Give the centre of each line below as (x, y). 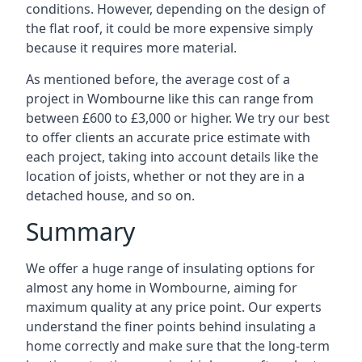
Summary (80, 232)
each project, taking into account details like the (172, 157)
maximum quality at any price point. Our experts (174, 307)
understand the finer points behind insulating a (171, 326)
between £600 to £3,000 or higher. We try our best (178, 118)
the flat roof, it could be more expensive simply (169, 28)
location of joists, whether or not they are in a (165, 176)
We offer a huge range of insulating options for (170, 268)
